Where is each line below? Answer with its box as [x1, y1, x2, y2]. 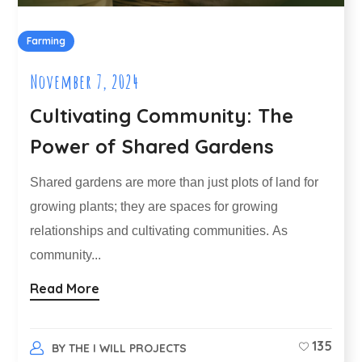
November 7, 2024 [30, 69, 140, 95]
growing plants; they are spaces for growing [30, 200, 279, 214]
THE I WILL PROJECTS [68, 340, 187, 356]
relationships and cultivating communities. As [30, 224, 288, 238]
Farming [27, 35, 66, 48]
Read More [30, 280, 100, 297]
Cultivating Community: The [30, 103, 294, 128]
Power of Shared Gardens [30, 134, 275, 159]
